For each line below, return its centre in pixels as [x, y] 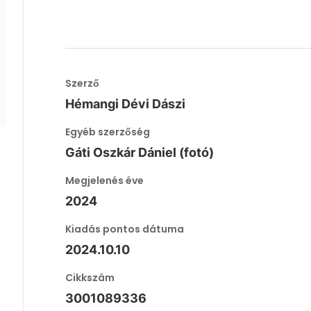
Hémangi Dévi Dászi [126, 104]
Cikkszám [90, 278]
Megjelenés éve [105, 180]
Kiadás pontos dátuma [125, 229]
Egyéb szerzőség [108, 132]
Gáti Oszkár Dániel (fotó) [140, 152]
